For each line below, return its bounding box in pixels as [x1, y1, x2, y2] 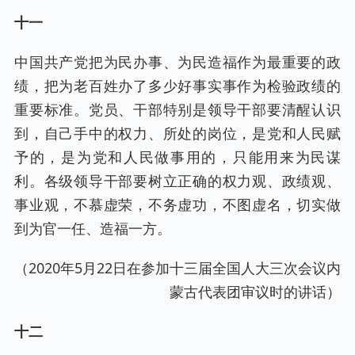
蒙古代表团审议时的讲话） [170, 282, 341, 302]
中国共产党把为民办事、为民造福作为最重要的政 [14, 52, 341, 72]
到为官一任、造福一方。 [14, 219, 171, 239]
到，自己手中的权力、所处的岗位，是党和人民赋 [14, 124, 341, 143]
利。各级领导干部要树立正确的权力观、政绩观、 [14, 171, 341, 191]
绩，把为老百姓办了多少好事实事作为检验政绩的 [14, 76, 341, 96]
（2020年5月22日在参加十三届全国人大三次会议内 [14, 258, 341, 278]
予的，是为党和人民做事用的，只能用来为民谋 [14, 147, 341, 167]
